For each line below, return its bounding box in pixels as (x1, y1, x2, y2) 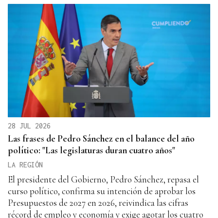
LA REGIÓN (8, 161, 43, 169)
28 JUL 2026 (8, 122, 51, 130)
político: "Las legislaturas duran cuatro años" (8, 145, 175, 156)
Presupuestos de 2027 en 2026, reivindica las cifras (8, 197, 188, 209)
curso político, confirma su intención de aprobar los (8, 185, 196, 197)
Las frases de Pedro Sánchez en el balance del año (8, 133, 195, 145)
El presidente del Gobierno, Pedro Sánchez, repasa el (8, 174, 199, 185)
